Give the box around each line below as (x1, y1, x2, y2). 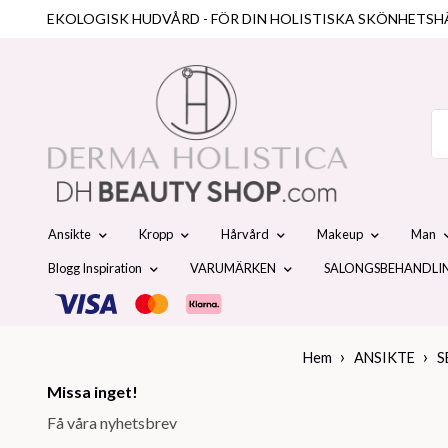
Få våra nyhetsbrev (47, 412, 177, 432)
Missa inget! (47, 381, 138, 401)
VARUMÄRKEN (190, 259, 276, 276)
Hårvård (221, 225, 269, 242)
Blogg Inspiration (48, 259, 142, 276)
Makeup (317, 225, 363, 242)
